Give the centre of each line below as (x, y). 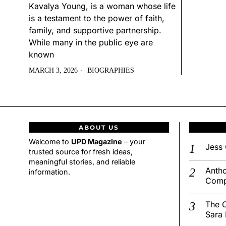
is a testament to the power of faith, (97, 18)
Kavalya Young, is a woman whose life (102, 6)
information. (49, 172)
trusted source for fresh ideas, (81, 152)
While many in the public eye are (91, 43)
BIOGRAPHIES (111, 71)
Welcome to (50, 142)
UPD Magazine (97, 142)
